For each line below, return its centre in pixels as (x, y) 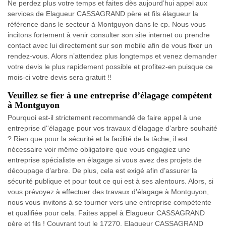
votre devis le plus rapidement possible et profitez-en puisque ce (110, 66)
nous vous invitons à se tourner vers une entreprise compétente (109, 202)
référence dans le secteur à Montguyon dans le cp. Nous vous (107, 24)
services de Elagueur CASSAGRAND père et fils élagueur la (103, 13)
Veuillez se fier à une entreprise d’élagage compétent (110, 95)
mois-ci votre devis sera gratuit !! (60, 77)
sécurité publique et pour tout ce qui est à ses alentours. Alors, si (110, 181)
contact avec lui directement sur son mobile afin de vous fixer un (110, 45)
